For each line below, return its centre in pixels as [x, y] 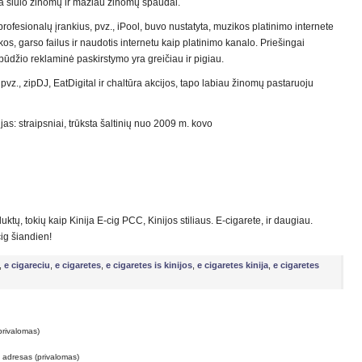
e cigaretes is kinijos [149, 265]
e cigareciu [27, 265]
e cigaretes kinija [233, 265]
